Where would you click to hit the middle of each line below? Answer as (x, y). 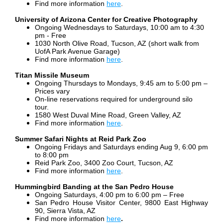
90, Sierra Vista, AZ (65, 211)
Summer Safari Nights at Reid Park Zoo (81, 139)
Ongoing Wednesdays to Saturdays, (92, 28)
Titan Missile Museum (52, 75)
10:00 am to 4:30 (176, 28)
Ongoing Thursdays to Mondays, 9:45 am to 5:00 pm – (121, 83)
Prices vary (52, 91)
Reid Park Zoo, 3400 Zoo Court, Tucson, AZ (104, 163)
